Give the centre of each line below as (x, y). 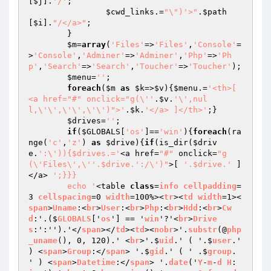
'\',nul (191, 99)
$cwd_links (130, 12)
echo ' (82, 186)
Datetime (96, 262)
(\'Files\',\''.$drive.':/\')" (99, 164)
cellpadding (210, 186)
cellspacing (65, 197)
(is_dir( (174, 142)
